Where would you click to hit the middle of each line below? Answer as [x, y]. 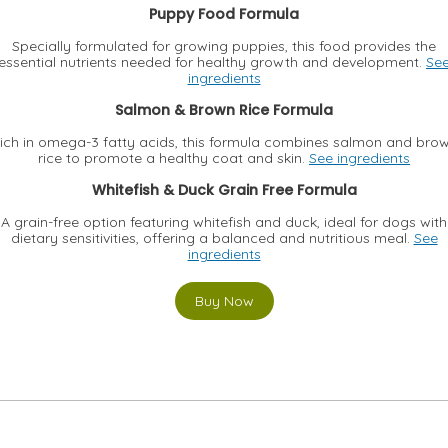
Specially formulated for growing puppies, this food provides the [224, 45]
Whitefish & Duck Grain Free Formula [224, 189]
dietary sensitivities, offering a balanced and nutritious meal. [212, 237]
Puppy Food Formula [224, 13]
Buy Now [224, 300]
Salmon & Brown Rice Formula [224, 109]
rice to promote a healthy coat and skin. [173, 157]
